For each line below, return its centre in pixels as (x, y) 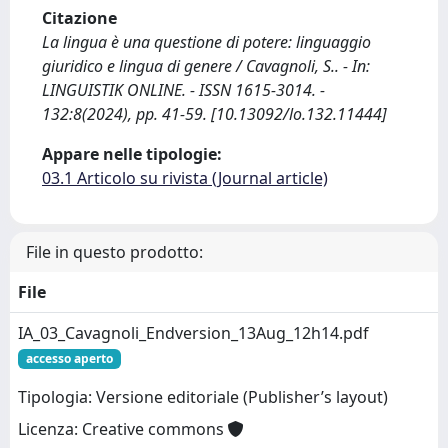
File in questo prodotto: (114, 252)
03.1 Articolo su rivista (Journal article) (185, 178)
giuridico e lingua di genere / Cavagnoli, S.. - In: (206, 66)
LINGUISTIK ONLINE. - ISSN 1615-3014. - (183, 90)
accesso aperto (69, 358)
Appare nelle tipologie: (132, 154)
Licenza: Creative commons (123, 429)
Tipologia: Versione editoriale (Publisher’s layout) (203, 397)
